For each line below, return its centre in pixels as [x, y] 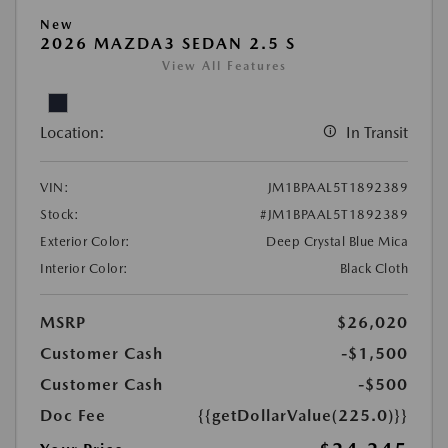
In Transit [377, 133]
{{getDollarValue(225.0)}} [303, 416]
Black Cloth [373, 269]
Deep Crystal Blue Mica [337, 242]
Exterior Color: [85, 242]
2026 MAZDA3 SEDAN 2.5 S [168, 44]
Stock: [59, 215]
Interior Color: [84, 269]
